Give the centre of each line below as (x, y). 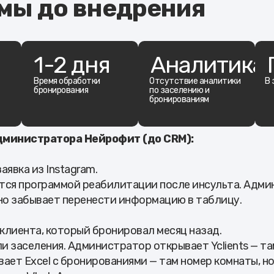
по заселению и (179, 91)
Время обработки (67, 81)
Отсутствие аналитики (195, 81)
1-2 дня (72, 65)
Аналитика (208, 65)
